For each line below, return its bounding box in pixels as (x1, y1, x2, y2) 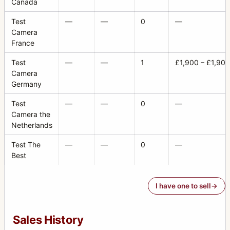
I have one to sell (156, 181, 211, 190)
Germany (11, 79, 42, 88)
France (11, 38, 34, 47)
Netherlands (11, 120, 52, 129)
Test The (11, 140, 41, 149)
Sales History (13, 213, 84, 226)
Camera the (11, 109, 50, 119)
